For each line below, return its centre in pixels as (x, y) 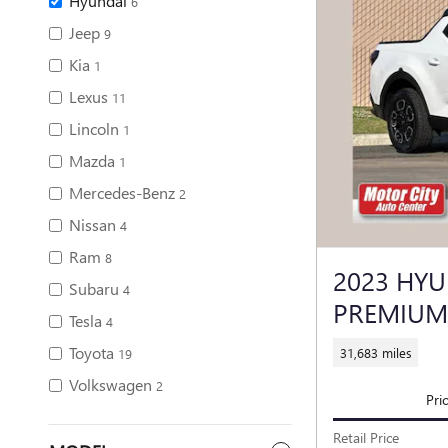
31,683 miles (375, 352)
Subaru (94, 288)
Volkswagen (110, 384)
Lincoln (94, 128)
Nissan (92, 224)
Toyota (91, 352)
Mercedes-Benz (122, 192)
